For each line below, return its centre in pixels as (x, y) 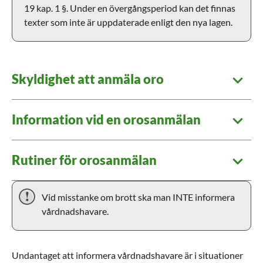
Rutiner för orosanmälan (84, 160)
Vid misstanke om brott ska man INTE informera (138, 197)
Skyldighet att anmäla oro (88, 79)
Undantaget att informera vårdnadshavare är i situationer (127, 255)
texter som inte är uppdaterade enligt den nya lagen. (128, 22)
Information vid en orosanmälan (106, 119)
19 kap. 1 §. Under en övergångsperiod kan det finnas (130, 8)
